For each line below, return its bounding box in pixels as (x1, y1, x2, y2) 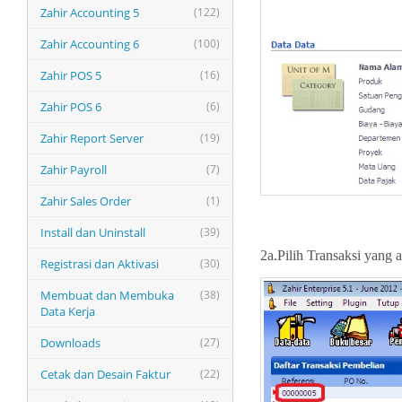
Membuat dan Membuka (40, 287, 174, 303)
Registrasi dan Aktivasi (40, 256, 159, 272)
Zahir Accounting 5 (40, 4, 139, 21)
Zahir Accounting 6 (40, 36, 139, 52)
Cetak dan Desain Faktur (40, 366, 170, 382)
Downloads (40, 335, 100, 351)
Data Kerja (40, 303, 95, 319)
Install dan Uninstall (40, 224, 145, 240)
